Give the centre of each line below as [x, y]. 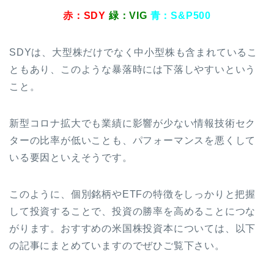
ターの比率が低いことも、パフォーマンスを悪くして [133, 141]
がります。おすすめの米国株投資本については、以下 [133, 229]
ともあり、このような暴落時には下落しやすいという [133, 70]
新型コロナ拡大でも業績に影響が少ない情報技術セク [133, 124]
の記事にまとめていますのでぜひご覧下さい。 [117, 246]
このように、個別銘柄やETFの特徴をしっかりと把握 [133, 194]
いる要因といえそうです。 [71, 158]
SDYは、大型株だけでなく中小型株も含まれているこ [133, 53]
